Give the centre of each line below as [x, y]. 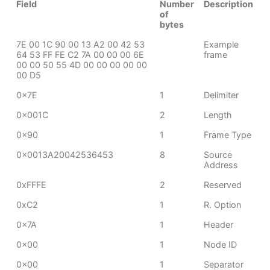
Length [218, 115]
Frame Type [228, 135]
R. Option [223, 205]
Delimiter [221, 95]
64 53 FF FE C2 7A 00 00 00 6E [80, 55]
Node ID [221, 244]
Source [218, 155]
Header [219, 224]
